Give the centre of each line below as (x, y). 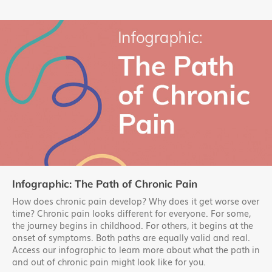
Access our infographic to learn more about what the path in (136, 250)
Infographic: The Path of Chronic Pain (105, 184)
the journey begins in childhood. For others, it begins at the (133, 226)
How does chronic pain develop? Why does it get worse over (136, 202)
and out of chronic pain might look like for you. (109, 262)
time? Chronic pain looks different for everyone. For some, (131, 214)
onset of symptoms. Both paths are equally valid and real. (131, 238)
